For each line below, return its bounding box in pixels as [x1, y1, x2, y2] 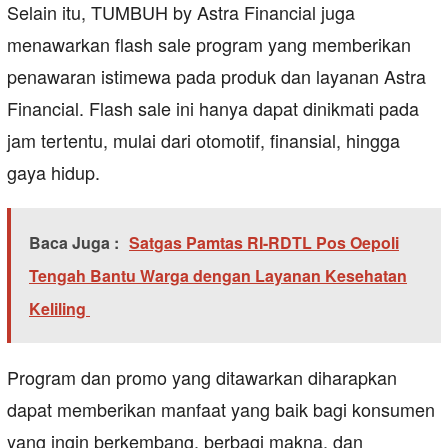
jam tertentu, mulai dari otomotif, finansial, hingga [7, 127, 400, 154]
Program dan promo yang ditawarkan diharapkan [7, 364, 397, 391]
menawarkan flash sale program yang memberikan [7, 31, 411, 58]
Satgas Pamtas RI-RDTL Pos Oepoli [129, 231, 399, 255]
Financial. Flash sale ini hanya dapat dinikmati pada [7, 95, 419, 122]
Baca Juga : [29, 231, 119, 255]
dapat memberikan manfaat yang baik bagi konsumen [7, 396, 435, 423]
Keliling [29, 297, 90, 321]
